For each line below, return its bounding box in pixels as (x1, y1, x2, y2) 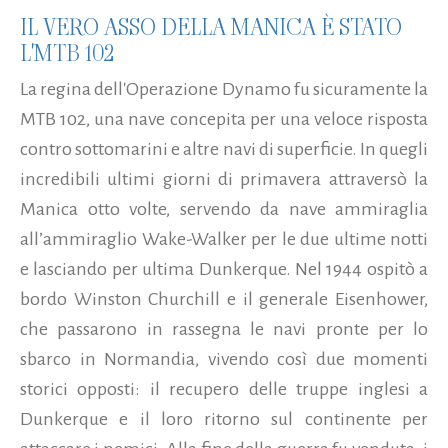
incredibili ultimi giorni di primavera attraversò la (20, 169, 428, 190)
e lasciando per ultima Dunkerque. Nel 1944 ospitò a (20, 259, 428, 280)
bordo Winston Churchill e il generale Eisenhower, (20, 289, 428, 310)
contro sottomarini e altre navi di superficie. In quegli (20, 139, 428, 160)
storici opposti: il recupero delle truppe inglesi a (20, 379, 428, 400)
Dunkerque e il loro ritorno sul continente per (20, 409, 428, 430)
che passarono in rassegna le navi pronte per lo (20, 319, 428, 340)
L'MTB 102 (20, 37, 114, 70)
